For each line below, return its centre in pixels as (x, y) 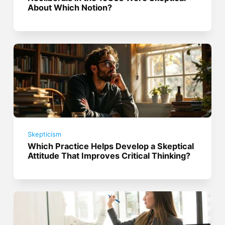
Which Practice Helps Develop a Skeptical (111, 146)
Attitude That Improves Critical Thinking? (109, 156)
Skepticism (45, 134)
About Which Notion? (70, 8)
